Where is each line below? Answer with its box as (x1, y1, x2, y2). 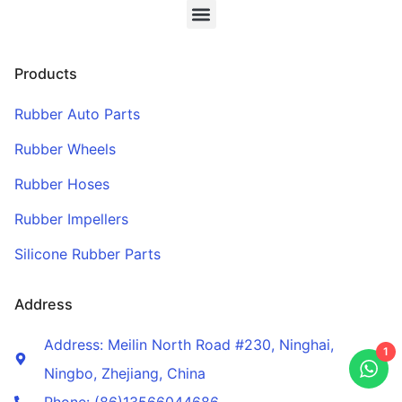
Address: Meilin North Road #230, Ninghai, (43, 336, 334, 354)
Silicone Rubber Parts (14, 245, 161, 264)
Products (14, 65, 77, 83)
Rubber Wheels (14, 140, 116, 159)
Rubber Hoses (14, 175, 109, 194)
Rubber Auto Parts (14, 105, 140, 124)
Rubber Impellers (14, 210, 128, 229)
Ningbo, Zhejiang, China (43, 364, 205, 383)
